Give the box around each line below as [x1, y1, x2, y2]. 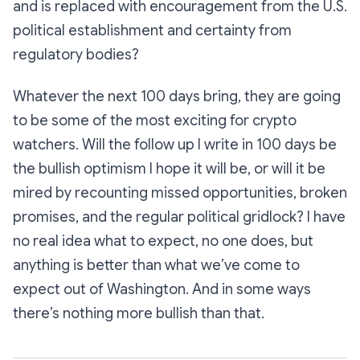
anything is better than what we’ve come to [13, 256, 300, 275]
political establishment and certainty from [13, 22, 292, 40]
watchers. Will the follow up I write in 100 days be [13, 136, 337, 154]
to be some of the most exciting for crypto [13, 112, 297, 130]
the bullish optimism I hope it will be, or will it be [13, 160, 325, 178]
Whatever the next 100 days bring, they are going [13, 88, 341, 106]
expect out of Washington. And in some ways [13, 280, 311, 299]
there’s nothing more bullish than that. [13, 305, 264, 323]
